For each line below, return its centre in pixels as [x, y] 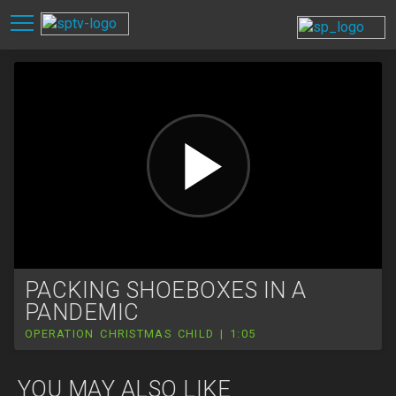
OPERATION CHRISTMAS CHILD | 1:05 [141, 334]
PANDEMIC [82, 312]
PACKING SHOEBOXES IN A [166, 290]
